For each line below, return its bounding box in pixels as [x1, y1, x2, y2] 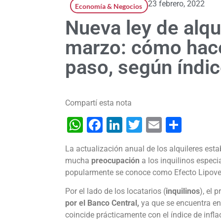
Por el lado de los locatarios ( [65, 186, 166, 196]
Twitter [142, 115, 190, 135]
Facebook [103, 115, 171, 135]
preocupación [91, 156, 140, 166]
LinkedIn [122, 115, 182, 135]
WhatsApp [83, 115, 155, 135]
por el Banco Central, [65, 198, 139, 208]
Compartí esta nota [65, 98, 132, 108]
